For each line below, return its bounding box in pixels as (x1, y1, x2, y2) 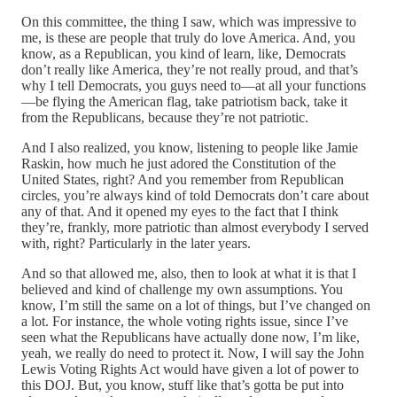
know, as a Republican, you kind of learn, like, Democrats (21, 45, 346, 61)
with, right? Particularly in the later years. (21, 235, 251, 251)
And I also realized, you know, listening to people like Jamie (21, 139, 358, 155)
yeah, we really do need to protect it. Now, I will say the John (21, 345, 364, 361)
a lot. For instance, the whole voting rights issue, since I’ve (21, 313, 348, 329)
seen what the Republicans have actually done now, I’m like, (21, 329, 360, 345)
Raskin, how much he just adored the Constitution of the (21, 155, 336, 171)
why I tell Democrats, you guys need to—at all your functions (21, 77, 366, 93)
